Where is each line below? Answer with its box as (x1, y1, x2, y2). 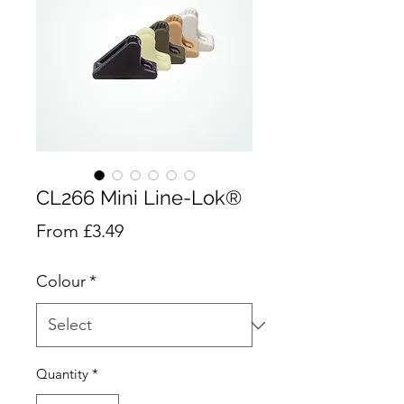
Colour (36, 271, 86, 292)
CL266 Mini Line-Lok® (36, 186, 242, 210)
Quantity (36, 365, 88, 383)
